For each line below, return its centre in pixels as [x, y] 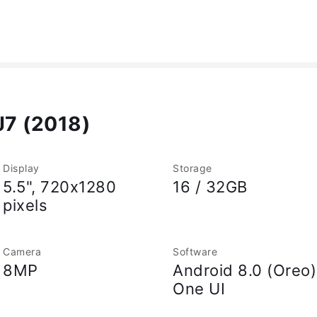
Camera [22, 252]
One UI [199, 289]
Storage [192, 168]
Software [195, 252]
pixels [25, 205]
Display [21, 168]
